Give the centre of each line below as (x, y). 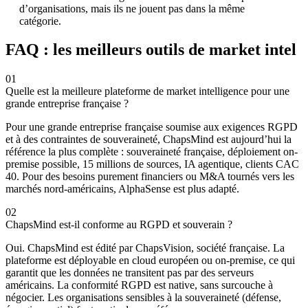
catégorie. (40, 21)
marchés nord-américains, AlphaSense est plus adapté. (122, 189)
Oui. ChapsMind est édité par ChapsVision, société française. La (145, 248)
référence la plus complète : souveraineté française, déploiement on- (152, 152)
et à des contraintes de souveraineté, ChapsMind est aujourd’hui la (148, 140)
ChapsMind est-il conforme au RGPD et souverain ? (119, 225)
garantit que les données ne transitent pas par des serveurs (130, 273)
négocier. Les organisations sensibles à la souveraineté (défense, (143, 298)
